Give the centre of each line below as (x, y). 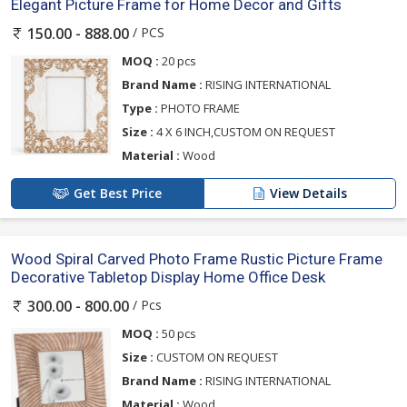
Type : (140, 109)
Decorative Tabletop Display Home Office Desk (168, 278)
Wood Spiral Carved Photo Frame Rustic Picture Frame (197, 259)
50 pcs (178, 334)
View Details (308, 194)
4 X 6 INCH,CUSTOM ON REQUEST (244, 132)
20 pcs (178, 61)
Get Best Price (118, 194)
